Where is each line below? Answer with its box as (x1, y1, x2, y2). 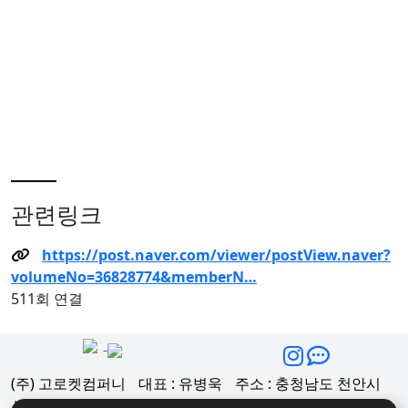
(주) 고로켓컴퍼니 (11, 373, 126, 394)
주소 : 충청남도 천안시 (231, 373, 381, 394)
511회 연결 (11, 289, 83, 310)
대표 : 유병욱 (135, 373, 222, 394)
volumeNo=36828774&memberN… (11, 267, 257, 288)
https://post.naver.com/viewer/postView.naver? (42, 245, 391, 266)
